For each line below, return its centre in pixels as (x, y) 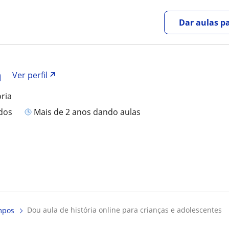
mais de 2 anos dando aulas (91, 112)
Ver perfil (30, 75)
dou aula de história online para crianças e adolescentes (127, 210)
